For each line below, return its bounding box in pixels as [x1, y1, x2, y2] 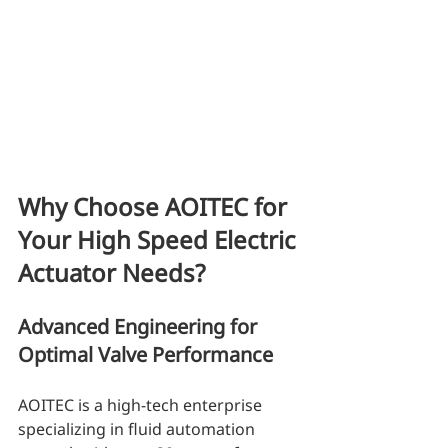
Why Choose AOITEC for [18, 190, 293, 224]
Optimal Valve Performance [18, 341, 273, 369]
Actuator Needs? [18, 256, 205, 290]
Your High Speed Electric [18, 223, 302, 257]
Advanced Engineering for [18, 313, 262, 341]
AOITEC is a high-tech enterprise [18, 394, 266, 417]
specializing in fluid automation [18, 418, 259, 441]
